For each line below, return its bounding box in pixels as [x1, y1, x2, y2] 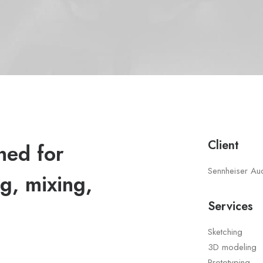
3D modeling [208, 241, 257, 254]
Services [208, 198, 253, 215]
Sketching [208, 225, 242, 238]
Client [208, 137, 239, 154]
